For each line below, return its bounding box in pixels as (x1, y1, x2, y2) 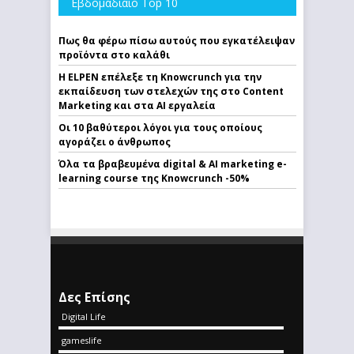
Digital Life (62, 310, 106, 322)
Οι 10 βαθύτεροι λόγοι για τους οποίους (58, 120, 262, 134)
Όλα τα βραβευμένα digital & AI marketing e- (58, 156, 287, 171)
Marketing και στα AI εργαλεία (58, 98, 216, 112)
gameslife (62, 333, 102, 346)
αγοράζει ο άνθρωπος (58, 134, 171, 149)
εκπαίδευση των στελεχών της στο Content (58, 84, 284, 98)
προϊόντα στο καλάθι (58, 47, 170, 62)
